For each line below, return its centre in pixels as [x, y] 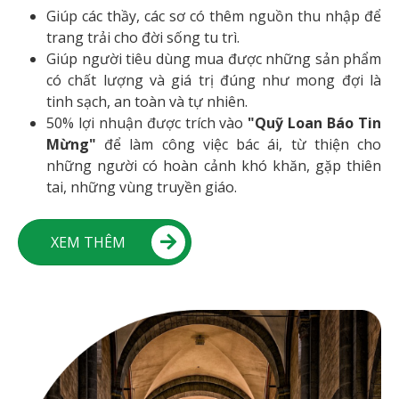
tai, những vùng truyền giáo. [142, 187]
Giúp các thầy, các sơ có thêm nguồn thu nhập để [214, 16]
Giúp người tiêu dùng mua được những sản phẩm [214, 58]
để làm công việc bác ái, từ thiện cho [239, 144]
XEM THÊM [88, 242]
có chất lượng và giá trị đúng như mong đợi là [214, 80]
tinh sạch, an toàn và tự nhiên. [147, 101]
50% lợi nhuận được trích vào [147, 122]
